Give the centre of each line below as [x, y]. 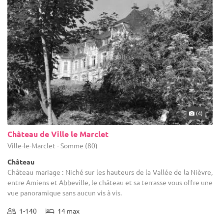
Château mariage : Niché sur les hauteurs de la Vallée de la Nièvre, [110, 172]
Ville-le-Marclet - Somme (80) [53, 145]
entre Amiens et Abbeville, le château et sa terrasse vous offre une [110, 182]
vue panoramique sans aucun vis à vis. [65, 192]
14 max [67, 210]
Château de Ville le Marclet [58, 134]
